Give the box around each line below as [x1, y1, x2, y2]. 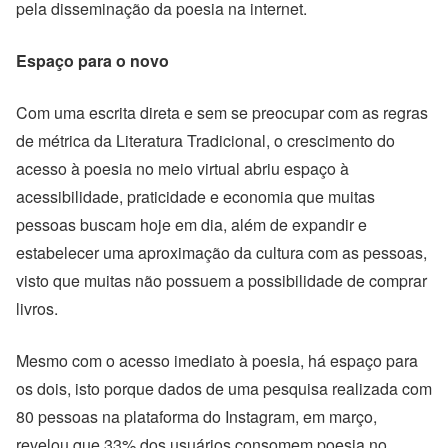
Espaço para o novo [16, 49, 169, 72]
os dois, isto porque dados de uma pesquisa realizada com [16, 377, 432, 400]
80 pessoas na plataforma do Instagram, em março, [16, 405, 377, 428]
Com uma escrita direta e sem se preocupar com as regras [16, 101, 428, 124]
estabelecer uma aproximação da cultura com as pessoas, [16, 241, 427, 264]
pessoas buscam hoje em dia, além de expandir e [16, 213, 367, 236]
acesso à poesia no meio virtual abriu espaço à [16, 157, 349, 180]
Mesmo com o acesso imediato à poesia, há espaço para [16, 349, 418, 372]
